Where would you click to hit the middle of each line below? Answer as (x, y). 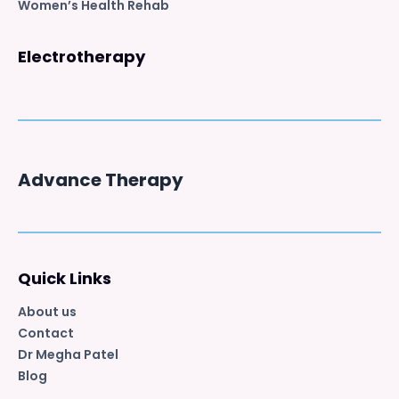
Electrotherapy (81, 56)
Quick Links (65, 278)
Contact (46, 333)
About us (47, 311)
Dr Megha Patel (68, 354)
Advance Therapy (101, 179)
